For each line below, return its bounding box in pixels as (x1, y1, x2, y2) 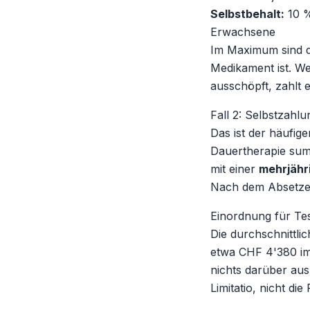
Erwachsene (210, 25, 275, 39)
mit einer (210, 162, 259, 176)
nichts (210, 263, 241, 277)
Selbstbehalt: (210, 7, 284, 21)
